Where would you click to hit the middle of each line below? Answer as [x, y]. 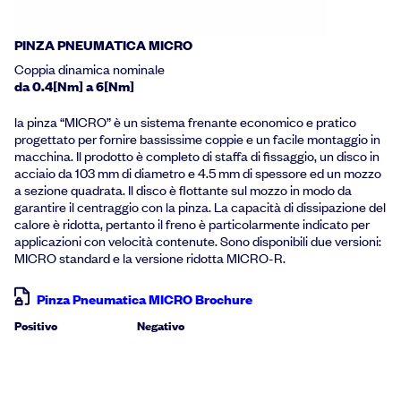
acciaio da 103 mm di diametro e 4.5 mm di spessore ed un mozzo [198, 173]
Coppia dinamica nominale [90, 68]
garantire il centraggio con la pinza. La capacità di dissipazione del [200, 207]
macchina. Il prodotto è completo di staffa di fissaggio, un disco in [197, 156]
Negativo [161, 326]
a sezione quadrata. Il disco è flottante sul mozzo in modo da [183, 190]
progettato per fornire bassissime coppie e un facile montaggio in [197, 139]
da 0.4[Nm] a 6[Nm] [74, 85]
